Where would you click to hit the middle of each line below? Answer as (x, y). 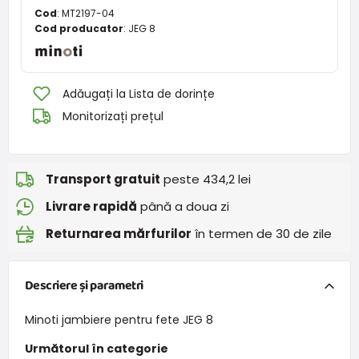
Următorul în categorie (96, 348)
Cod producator (79, 28)
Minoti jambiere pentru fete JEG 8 (119, 319)
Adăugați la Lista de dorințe (139, 93)
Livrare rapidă (91, 207)
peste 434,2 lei (206, 179)
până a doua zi (183, 207)
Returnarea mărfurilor (119, 234)
